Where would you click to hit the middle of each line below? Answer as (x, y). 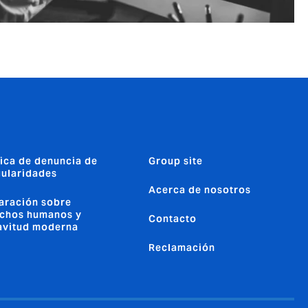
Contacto (173, 219)
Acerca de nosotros (200, 190)
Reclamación (182, 248)
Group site (176, 161)
